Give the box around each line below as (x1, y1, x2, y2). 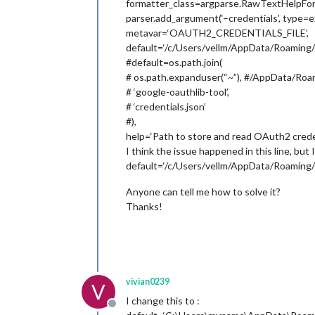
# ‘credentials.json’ (126, 101, 206, 112)
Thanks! (126, 200, 162, 212)
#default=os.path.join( (126, 56, 222, 68)
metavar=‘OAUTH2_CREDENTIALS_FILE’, (126, 27, 309, 39)
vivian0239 (126, 276, 169, 287)
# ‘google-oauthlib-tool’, (126, 86, 229, 98)
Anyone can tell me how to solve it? (126, 186, 281, 198)
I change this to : (126, 295, 200, 307)
